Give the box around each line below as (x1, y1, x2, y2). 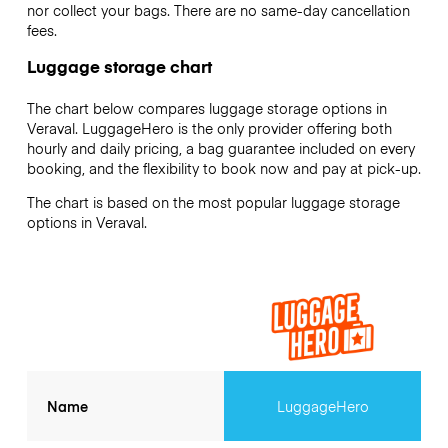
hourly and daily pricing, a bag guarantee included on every (26, 137, 415, 158)
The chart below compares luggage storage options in (26, 97, 387, 118)
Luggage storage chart (26, 53, 212, 78)
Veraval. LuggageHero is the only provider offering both (26, 117, 392, 138)
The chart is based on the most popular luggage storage (26, 192, 400, 213)
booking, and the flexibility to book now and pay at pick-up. (26, 157, 421, 178)
